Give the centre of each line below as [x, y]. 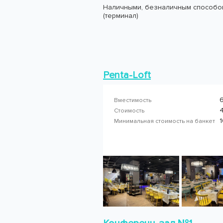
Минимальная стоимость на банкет [166, 121]
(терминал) [121, 16]
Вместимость [133, 100]
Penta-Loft [127, 75]
